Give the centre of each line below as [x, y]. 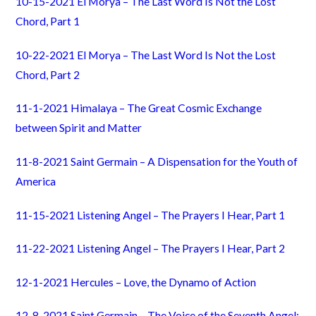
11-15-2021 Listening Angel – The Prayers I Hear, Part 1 [151, 215]
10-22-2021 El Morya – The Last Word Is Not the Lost [146, 55]
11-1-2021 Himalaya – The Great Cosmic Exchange [139, 108]
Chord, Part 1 [48, 22]
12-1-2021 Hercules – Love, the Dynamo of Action [136, 282]
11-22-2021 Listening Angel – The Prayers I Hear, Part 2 [151, 249]
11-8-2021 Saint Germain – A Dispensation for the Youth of [157, 162]
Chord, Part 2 [48, 74]
